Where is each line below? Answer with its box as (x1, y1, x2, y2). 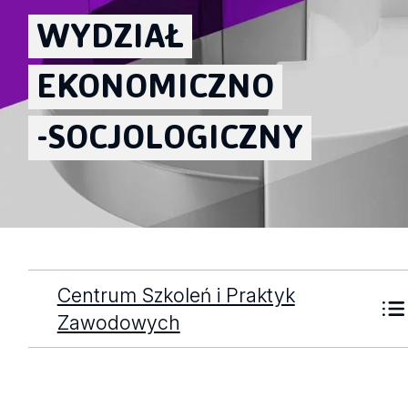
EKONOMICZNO (36, 58, 274, 112)
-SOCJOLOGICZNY (36, 109, 303, 163)
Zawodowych (56, 310, 180, 334)
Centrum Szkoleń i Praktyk (56, 282, 295, 307)
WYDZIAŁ (36, 7, 184, 61)
